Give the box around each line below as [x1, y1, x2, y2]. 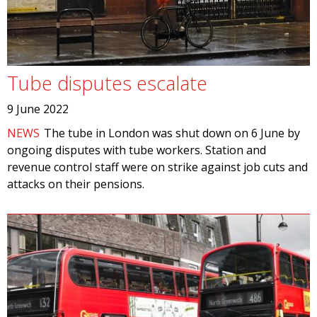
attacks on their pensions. [7, 176, 144, 192]
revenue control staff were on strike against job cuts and [7, 159, 308, 175]
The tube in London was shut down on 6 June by [44, 125, 301, 141]
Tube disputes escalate [7, 70, 207, 96]
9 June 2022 [7, 101, 69, 117]
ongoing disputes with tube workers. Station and [7, 142, 266, 158]
